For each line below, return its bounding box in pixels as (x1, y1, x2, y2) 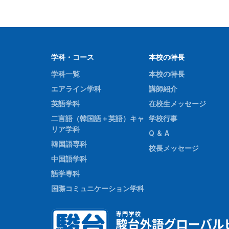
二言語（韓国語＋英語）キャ (51, 114, 144, 123)
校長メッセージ (148, 144, 199, 152)
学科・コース (51, 53, 94, 61)
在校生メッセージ (148, 99, 206, 108)
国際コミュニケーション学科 (51, 184, 144, 193)
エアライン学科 (51, 84, 101, 93)
